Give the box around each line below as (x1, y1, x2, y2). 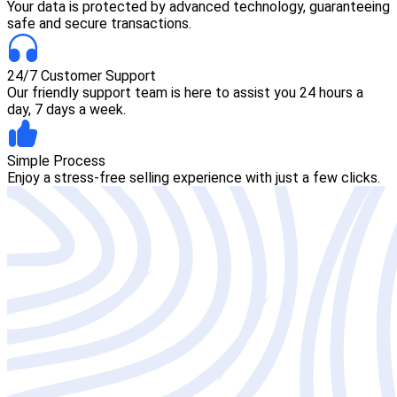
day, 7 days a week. (7, 100, 126, 118)
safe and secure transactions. (7, 14, 191, 32)
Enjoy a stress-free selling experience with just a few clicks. (7, 169, 380, 187)
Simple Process (7, 152, 105, 170)
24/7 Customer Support (7, 66, 156, 84)
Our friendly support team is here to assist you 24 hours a (7, 83, 363, 101)
